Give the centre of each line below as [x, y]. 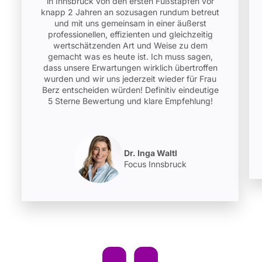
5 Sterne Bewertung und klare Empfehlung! [130, 101]
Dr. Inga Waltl [150, 153]
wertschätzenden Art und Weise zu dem [130, 45]
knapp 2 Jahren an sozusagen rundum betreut [130, 12]
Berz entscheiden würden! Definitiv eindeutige [130, 89]
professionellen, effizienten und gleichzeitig [130, 34]
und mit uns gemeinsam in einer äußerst [130, 23]
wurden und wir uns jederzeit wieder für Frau [130, 78]
